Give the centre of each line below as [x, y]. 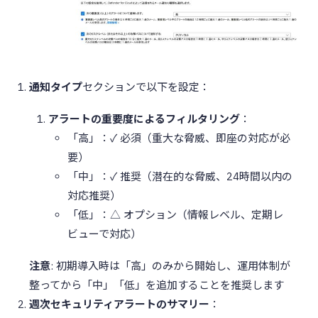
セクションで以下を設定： [146, 87]
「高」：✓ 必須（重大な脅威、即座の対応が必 [179, 138]
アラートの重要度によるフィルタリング [144, 119]
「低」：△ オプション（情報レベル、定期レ [175, 215]
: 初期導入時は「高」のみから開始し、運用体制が [170, 266]
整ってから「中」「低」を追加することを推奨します [157, 285]
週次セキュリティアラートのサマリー [119, 305]
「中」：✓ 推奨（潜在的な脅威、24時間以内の [180, 177]
